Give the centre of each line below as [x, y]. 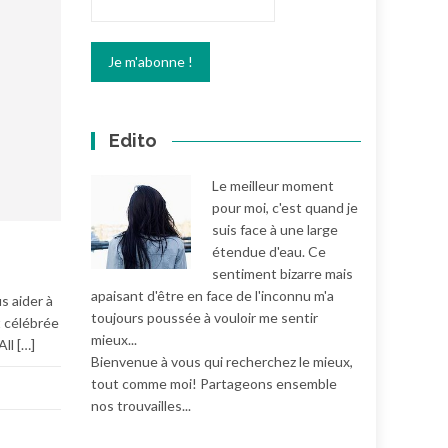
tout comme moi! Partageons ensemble [214, 383]
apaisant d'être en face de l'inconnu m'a [212, 295]
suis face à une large [275, 229]
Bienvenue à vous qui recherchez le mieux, [222, 361]
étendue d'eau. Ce [269, 251]
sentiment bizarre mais [282, 273]
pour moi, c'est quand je [285, 207]
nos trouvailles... [141, 405]
